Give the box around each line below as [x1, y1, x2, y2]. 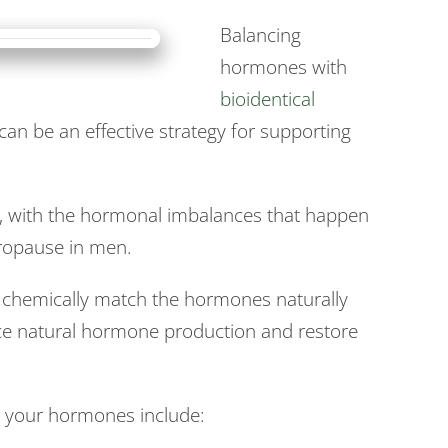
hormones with [220, 54, 347, 80]
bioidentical [220, 86, 315, 112]
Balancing [220, 22, 301, 48]
